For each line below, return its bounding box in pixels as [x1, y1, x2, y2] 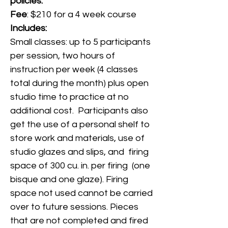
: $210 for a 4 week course [27, 10, 136, 19]
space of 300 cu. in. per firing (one [10, 161, 150, 170]
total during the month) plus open [10, 78, 149, 88]
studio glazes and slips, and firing [10, 147, 149, 157]
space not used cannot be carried [10, 188, 153, 198]
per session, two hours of [10, 51, 115, 61]
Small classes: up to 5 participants [10, 37, 151, 47]
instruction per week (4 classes [10, 65, 138, 74]
